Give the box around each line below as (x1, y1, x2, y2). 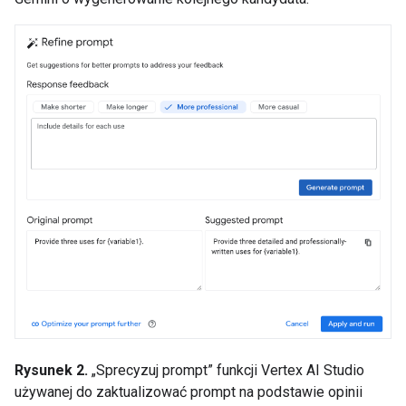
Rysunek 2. (14, 361, 88, 379)
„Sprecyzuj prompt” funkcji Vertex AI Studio (88, 361, 364, 379)
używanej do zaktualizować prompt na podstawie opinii (14, 382, 362, 401)
